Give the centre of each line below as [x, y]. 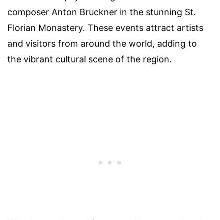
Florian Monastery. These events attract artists [105, 28]
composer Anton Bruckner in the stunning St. [102, 12]
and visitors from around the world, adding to [102, 44]
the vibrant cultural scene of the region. [90, 59]
